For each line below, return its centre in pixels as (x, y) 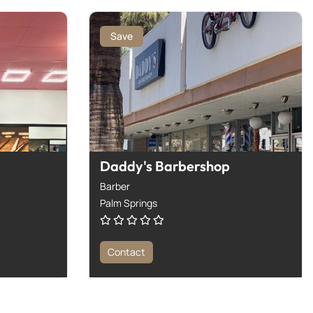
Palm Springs (129, 203)
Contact (126, 252)
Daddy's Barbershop (165, 166)
